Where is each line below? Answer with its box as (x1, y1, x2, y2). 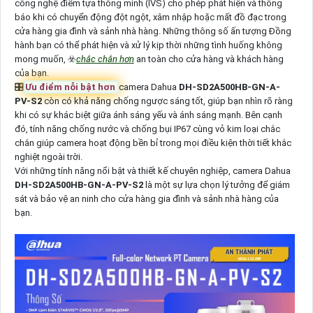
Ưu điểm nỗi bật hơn (24, 81, 117, 92)
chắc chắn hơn (75, 53, 134, 64)
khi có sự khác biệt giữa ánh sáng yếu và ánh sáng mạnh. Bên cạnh (14, 109, 282, 120)
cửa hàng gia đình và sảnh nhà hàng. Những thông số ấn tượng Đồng (14, 25, 291, 36)
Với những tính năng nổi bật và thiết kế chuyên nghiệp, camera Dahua (14, 165, 291, 176)
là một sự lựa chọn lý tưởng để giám (145, 179, 290, 190)
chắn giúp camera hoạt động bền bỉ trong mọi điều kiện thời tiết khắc (14, 137, 291, 148)
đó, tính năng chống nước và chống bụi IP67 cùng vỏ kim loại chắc (14, 123, 280, 134)
